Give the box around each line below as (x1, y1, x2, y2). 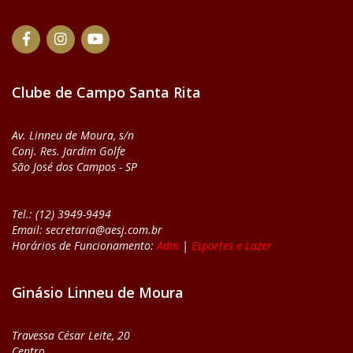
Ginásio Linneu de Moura (12, 282, 184, 302)
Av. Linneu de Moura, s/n (12, 127, 134, 143)
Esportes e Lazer (191, 237, 272, 253)
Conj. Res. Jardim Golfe (12, 143, 125, 158)
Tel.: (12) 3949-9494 (12, 206, 111, 221)
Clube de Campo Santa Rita (12, 82, 201, 102)
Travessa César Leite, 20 (12, 327, 130, 343)
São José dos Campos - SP (12, 158, 137, 174)
